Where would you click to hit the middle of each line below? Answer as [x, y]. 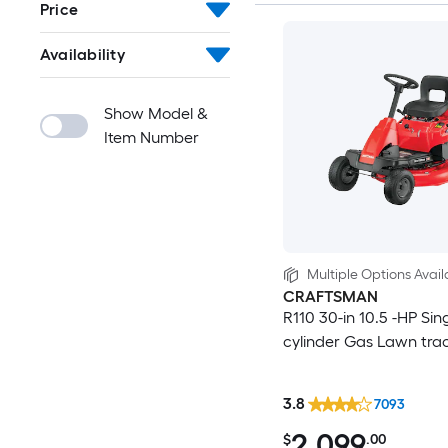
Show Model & [156, 113]
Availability [82, 54]
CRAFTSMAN [330, 297]
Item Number [151, 137]
